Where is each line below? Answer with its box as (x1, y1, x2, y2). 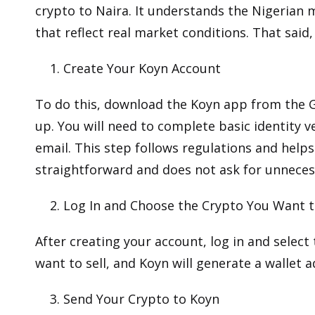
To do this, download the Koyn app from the (35, 96, 309, 113)
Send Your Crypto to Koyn (63, 290, 219, 308)
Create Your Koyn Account (63, 60, 221, 77)
